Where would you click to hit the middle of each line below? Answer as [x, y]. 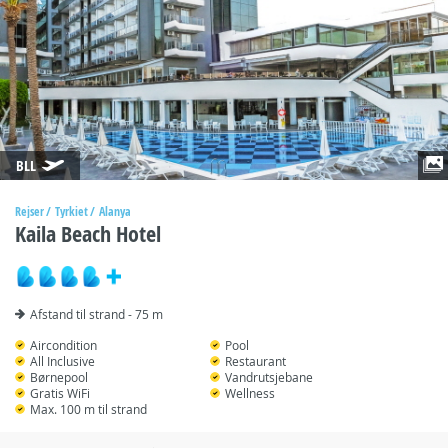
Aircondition [63, 345]
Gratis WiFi [60, 393]
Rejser [29, 211]
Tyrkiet [71, 211]
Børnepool [59, 377]
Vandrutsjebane [269, 377]
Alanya [115, 211]
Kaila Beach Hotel [88, 234]
